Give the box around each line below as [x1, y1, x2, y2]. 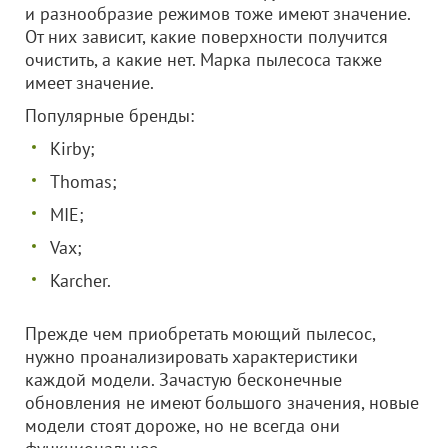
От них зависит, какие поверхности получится [25, 25, 388, 48]
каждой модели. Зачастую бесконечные [25, 368, 342, 391]
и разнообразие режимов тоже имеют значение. [25, 2, 410, 25]
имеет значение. [25, 71, 154, 94]
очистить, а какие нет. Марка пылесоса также [25, 48, 382, 71]
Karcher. [50, 269, 111, 292]
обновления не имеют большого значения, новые [25, 391, 419, 414]
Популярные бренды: [25, 104, 194, 127]
